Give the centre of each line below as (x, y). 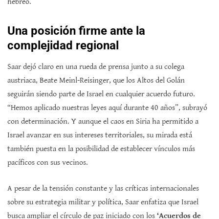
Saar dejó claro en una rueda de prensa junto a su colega (96, 67)
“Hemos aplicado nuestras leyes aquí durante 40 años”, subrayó (107, 108)
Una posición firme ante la (76, 31)
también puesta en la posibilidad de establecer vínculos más (101, 149)
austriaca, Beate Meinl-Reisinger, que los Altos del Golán (96, 81)
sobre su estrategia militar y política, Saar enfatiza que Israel (103, 202)
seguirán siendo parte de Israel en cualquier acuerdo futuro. (101, 94)
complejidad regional (63, 46)
